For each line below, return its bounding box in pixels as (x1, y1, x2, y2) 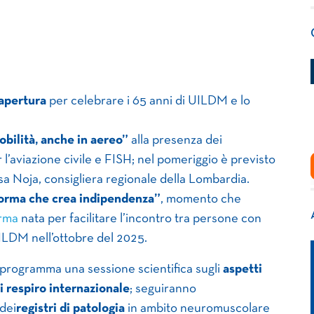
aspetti (223, 263, 262, 275)
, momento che (161, 193, 241, 205)
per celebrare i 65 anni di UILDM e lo (46, 95, 250, 107)
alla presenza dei (128, 134, 222, 146)
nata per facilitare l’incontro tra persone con (18, 212, 261, 225)
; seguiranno (130, 282, 196, 295)
